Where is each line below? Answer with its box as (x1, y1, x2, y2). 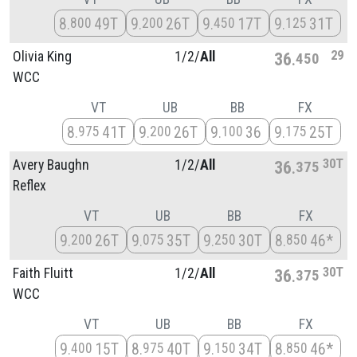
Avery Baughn (13, 156, 89, 173)
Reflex (13, 177, 46, 194)
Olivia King (13, 48, 72, 65)
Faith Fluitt (13, 265, 73, 281)
